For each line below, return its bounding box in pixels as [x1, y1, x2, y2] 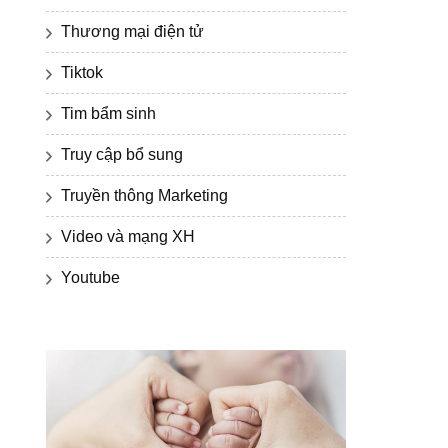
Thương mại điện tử [61, 23, 204, 41]
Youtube [61, 269, 120, 287]
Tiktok [61, 64, 103, 82]
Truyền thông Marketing [61, 187, 228, 205]
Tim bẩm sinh [61, 105, 156, 123]
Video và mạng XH [61, 228, 195, 246]
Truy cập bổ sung [61, 146, 183, 164]
